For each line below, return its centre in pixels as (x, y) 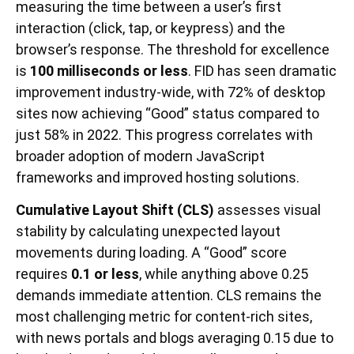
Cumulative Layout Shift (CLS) (115, 210)
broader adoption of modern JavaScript (140, 156)
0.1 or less (105, 274)
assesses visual (267, 210)
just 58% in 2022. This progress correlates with (164, 134)
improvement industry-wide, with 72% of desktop (171, 92)
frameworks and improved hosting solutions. (158, 177)
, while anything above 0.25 (224, 274)
